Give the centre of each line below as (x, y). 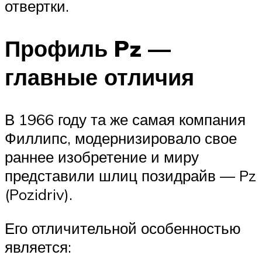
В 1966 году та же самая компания (125, 120)
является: (38, 247)
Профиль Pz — (88, 49)
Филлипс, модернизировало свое (121, 138)
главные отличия (99, 77)
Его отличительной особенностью (123, 228)
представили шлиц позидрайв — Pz (130, 176)
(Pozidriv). (39, 194)
